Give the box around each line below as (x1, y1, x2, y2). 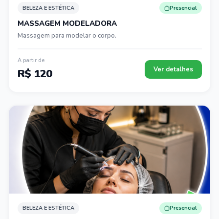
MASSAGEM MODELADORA (17, 19, 117, 28)
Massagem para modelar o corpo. (17, 31, 116, 40)
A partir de (17, 56, 44, 64)
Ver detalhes (153, 65, 193, 74)
